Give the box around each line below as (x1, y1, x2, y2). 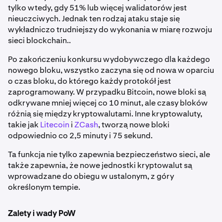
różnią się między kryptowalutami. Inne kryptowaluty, (8, 109, 202, 119)
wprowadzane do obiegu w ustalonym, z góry (8, 171, 174, 182)
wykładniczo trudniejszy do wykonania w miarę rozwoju (8, 24, 212, 35)
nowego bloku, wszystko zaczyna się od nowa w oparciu (8, 65, 214, 76)
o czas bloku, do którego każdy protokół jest (8, 76, 171, 87)
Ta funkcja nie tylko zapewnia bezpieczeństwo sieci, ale (8, 149, 210, 160)
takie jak (8, 119, 40, 130)
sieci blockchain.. (8, 35, 71, 46)
